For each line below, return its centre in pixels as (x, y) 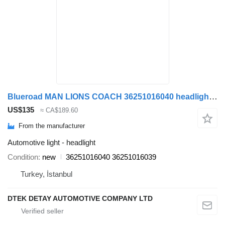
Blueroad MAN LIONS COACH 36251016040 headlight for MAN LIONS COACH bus (213, 97)
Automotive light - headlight (51, 142)
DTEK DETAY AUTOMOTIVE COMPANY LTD (80, 198)
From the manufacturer (52, 126)
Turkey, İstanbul (46, 174)
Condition (23, 157)
